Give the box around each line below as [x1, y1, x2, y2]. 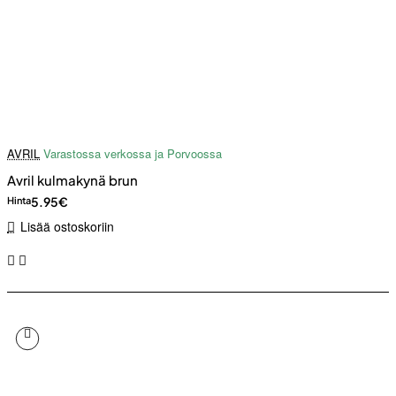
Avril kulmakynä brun [7, 171, 138, 189]
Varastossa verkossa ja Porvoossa [43, 145, 222, 163]
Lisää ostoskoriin [19, 217, 114, 236]
